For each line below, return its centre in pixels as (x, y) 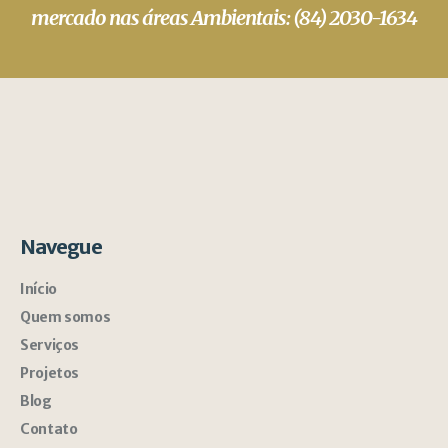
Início (38, 289)
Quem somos (65, 317)
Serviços (49, 345)
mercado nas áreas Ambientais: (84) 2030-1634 (223, 17)
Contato (49, 429)
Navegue (61, 246)
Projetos (49, 373)
